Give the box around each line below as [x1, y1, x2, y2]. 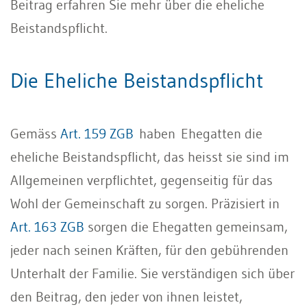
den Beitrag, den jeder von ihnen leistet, [10, 288, 243, 305]
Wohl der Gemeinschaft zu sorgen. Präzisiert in [10, 195, 280, 212]
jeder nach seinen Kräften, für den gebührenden [10, 241, 288, 258]
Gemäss [10, 125, 60, 142]
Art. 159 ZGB [60, 125, 134, 142]
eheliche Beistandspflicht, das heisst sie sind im [10, 148, 289, 165]
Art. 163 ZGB [10, 218, 84, 235]
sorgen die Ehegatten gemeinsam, [84, 218, 288, 235]
